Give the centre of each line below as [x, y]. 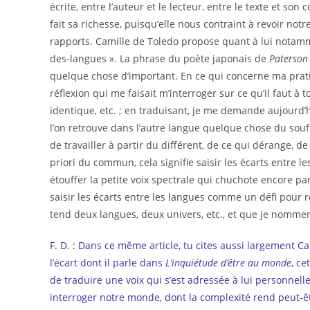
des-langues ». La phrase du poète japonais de [159, 59]
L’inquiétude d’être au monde [228, 263]
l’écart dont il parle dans [108, 263]
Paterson [289, 59]
